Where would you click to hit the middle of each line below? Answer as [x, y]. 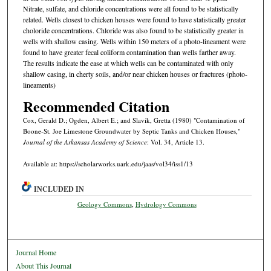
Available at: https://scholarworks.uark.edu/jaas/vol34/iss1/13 [108, 163]
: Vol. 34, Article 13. [175, 142]
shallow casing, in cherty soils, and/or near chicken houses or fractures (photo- [135, 74]
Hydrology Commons [166, 204]
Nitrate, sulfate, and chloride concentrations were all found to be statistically [130, 9]
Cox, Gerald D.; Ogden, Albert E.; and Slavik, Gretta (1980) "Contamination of [134, 120]
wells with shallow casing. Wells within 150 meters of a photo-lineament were [134, 41]
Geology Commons [104, 204]
